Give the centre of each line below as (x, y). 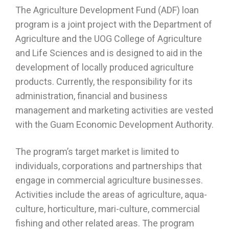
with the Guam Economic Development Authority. (114, 124)
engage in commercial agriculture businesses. (109, 180)
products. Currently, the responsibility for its (104, 82)
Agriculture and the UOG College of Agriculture (109, 39)
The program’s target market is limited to (97, 152)
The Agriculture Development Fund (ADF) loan (107, 10)
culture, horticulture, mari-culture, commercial (108, 209)
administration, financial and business (91, 96)
